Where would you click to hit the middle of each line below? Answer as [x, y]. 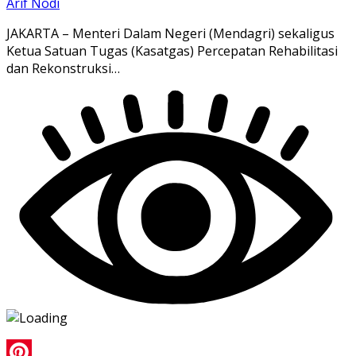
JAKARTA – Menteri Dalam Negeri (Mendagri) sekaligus [170, 34]
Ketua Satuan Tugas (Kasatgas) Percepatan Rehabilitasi [172, 51]
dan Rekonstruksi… [63, 69]
